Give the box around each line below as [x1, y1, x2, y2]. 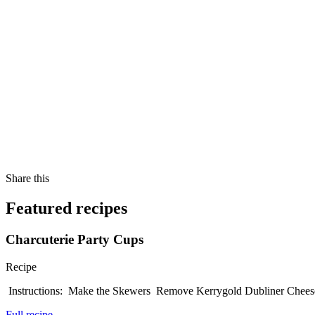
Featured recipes [6, 199, 127, 218]
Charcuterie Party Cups [6, 232, 143, 247]
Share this [6, 172, 49, 185]
